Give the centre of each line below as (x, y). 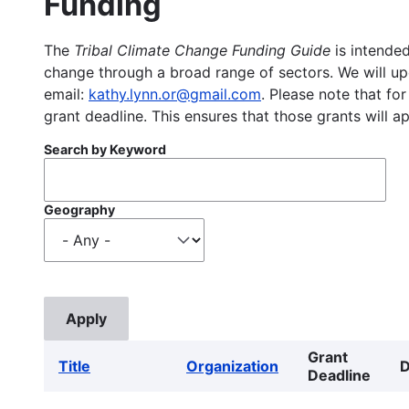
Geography (79, 209)
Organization (232, 366)
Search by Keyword (105, 149)
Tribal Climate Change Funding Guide (202, 50)
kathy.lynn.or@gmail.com (175, 94)
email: (66, 94)
